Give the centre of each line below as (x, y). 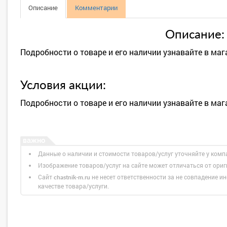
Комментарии (96, 8)
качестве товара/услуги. (73, 186)
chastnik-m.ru (72, 177)
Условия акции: (63, 86)
